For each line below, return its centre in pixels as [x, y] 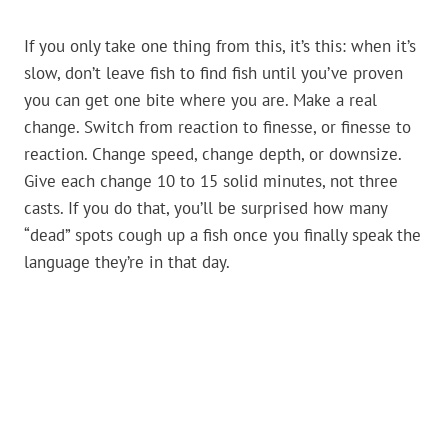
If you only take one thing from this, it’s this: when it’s [220, 46]
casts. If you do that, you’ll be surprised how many [205, 208]
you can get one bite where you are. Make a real [200, 100]
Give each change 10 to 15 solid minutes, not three [211, 181]
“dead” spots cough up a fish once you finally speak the [222, 235]
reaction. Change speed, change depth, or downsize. [212, 154]
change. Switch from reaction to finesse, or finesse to [217, 127]
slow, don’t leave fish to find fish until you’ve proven [213, 73]
